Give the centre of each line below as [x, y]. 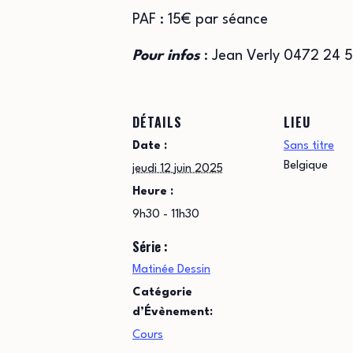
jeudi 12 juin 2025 [178, 169]
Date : [150, 146]
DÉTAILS [157, 122]
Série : [150, 247]
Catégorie [162, 293]
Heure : [153, 192]
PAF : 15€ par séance [200, 20]
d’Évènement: [173, 312]
